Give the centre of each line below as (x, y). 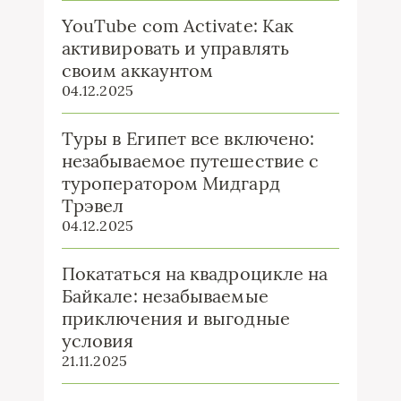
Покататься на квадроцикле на (195, 273)
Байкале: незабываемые (165, 295)
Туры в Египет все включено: (188, 138)
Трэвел (93, 205)
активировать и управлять (175, 47)
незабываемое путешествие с (191, 160)
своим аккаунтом (138, 70)
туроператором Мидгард (171, 183)
